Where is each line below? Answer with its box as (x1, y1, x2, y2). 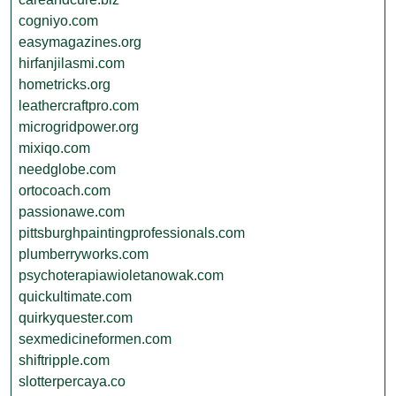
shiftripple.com (19, 353, 110, 368)
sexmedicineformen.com (19, 331, 171, 346)
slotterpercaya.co (19, 374, 126, 389)
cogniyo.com (19, 13, 98, 28)
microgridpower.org (19, 119, 139, 134)
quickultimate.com (19, 289, 132, 304)
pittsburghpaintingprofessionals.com (19, 225, 245, 240)
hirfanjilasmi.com (19, 56, 125, 71)
